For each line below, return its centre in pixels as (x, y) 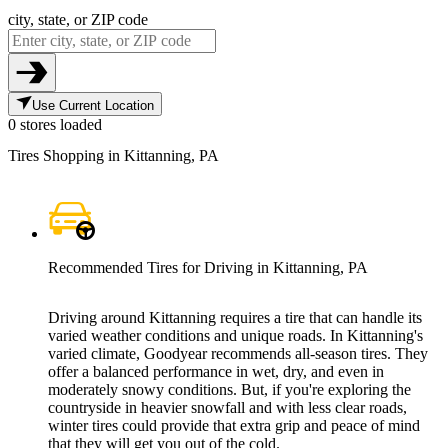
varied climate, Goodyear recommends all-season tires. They (238, 354)
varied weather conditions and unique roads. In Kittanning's (235, 336)
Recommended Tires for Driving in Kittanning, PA (208, 268)
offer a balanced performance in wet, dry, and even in (216, 372)
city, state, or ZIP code (78, 19)
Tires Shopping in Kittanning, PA (113, 155)
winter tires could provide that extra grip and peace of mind (234, 426)
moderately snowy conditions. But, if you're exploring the (229, 390)
